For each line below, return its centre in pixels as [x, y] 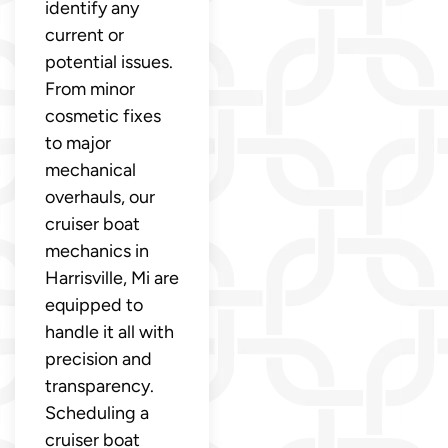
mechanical [90, 169]
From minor [90, 88]
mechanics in [97, 250]
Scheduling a [97, 412]
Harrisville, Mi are [112, 277]
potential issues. [109, 61]
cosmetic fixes [103, 115]
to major [78, 142]
